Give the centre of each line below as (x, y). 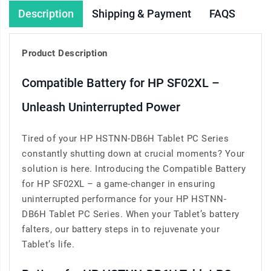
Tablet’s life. (48, 245)
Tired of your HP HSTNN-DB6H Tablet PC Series (125, 139)
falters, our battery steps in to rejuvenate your (121, 230)
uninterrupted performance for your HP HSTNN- (124, 199)
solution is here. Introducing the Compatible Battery (134, 169)
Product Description (65, 54)
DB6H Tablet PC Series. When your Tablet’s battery (131, 214)
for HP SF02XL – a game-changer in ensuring (118, 184)
